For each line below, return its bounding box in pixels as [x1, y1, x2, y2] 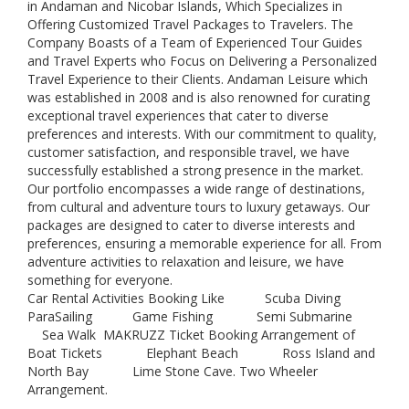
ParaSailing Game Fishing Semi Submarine [27, 308, 378, 325]
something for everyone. [27, 271, 173, 288]
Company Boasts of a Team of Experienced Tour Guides [27, 34, 362, 51]
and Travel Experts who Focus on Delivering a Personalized [27, 52, 377, 69]
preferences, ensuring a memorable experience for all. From [27, 235, 382, 252]
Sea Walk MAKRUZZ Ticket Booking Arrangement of [27, 326, 355, 343]
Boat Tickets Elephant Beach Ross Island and [27, 344, 375, 362]
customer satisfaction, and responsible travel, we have [27, 143, 350, 161]
